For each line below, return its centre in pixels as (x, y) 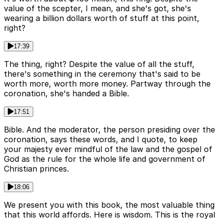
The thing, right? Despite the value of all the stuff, (99, 64)
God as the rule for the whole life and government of (105, 159)
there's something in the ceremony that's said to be (102, 74)
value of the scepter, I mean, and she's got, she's (98, 9)
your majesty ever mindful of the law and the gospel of (108, 149)
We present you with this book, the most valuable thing (109, 205)
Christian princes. (36, 169)
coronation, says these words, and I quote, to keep (101, 140)
